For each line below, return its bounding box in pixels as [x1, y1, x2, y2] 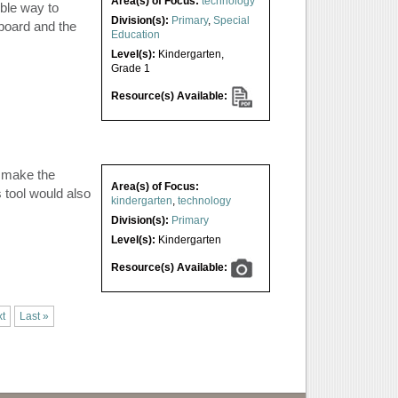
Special [212, 13, 250, 27]
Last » [19, 310, 49, 323]
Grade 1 [110, 61, 150, 75]
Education [110, 28, 160, 41]
